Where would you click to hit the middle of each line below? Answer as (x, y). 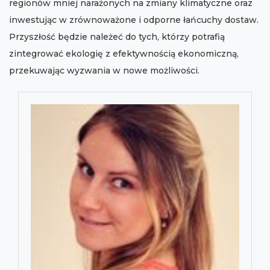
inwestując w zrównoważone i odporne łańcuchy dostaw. (134, 20)
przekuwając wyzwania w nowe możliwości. (104, 71)
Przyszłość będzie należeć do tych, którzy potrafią (117, 37)
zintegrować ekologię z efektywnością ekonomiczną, (124, 54)
